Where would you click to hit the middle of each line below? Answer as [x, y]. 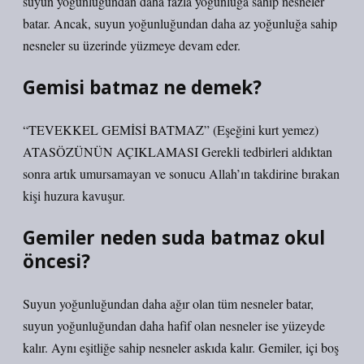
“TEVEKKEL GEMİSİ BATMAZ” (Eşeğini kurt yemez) [171, 130]
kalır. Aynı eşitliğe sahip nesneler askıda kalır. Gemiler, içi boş [181, 347]
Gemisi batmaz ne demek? [142, 87]
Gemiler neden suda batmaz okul [174, 238]
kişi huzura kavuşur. [74, 195]
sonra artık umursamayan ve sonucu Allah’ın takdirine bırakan [181, 173]
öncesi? [56, 261]
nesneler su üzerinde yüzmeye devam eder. [132, 45]
